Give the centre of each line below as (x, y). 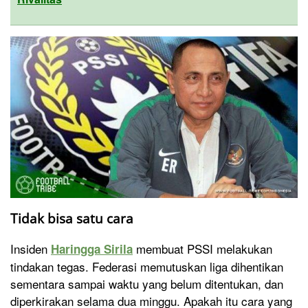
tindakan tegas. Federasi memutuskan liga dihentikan (147, 267)
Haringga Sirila (92, 249)
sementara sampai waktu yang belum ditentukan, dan (147, 284)
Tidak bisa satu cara (72, 219)
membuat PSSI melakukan (202, 249)
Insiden (31, 249)
